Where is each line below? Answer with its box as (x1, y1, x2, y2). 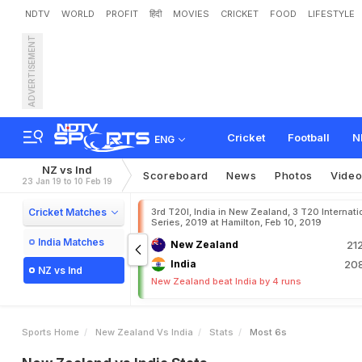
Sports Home (22, 326, 79, 338)
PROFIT (106, 8, 138, 19)
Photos (274, 169, 314, 182)
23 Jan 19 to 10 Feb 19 (22, 176, 112, 186)
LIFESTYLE (308, 8, 355, 19)
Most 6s (250, 326, 287, 338)
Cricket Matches (28, 206, 107, 218)
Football (288, 131, 330, 144)
